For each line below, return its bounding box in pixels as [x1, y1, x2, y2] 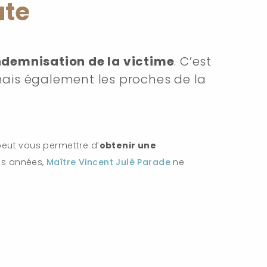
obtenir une [99, 139, 157, 151]
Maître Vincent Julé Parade [46, 156, 170, 168]
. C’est [174, 53, 212, 70]
